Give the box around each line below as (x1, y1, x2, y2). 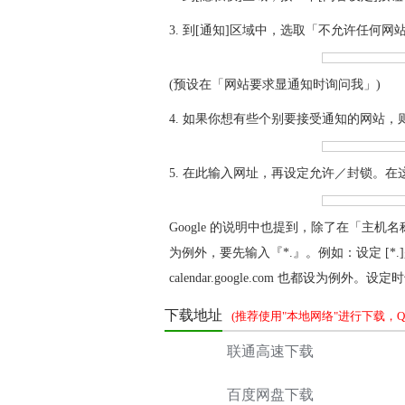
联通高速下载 (227, 344, 314, 359)
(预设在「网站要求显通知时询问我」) (169, 78, 381, 91)
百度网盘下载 (227, 387, 314, 402)
